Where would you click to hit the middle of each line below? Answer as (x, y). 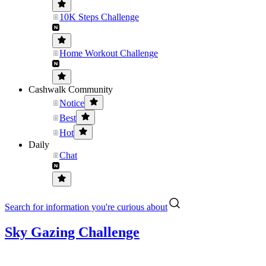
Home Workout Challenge (109, 53)
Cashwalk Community (71, 89)
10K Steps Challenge (99, 17)
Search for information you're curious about (86, 207)
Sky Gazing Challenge (72, 232)
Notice (72, 103)
